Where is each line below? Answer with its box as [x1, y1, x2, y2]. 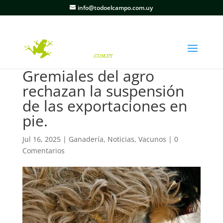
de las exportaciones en [22, 96, 187, 116]
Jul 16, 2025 [22, 134, 61, 144]
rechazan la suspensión [22, 81, 184, 101]
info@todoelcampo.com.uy [78, 3, 153, 12]
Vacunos [138, 134, 166, 144]
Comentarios [22, 146, 65, 155]
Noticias [107, 134, 134, 144]
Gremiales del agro [22, 66, 154, 86]
